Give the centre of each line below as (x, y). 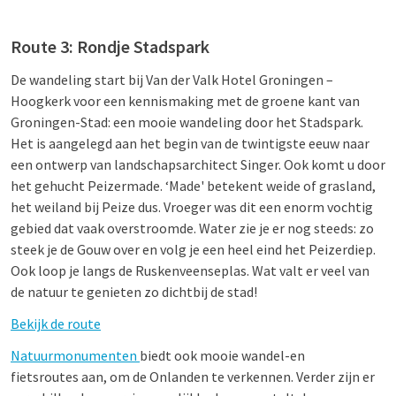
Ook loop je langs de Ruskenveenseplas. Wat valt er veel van (190, 270)
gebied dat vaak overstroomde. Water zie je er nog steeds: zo (192, 228)
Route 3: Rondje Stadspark (110, 46)
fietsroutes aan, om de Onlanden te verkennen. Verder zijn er (193, 377)
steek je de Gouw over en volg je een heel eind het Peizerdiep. (193, 249)
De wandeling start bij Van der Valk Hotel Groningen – (172, 80)
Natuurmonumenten (75, 355)
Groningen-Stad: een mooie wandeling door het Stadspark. (187, 122)
